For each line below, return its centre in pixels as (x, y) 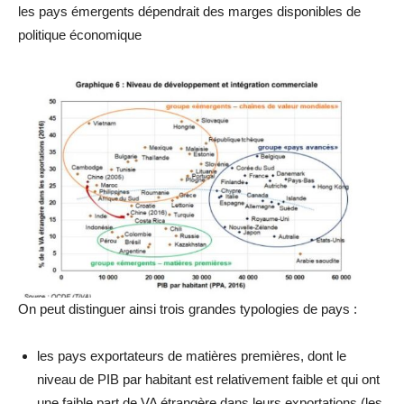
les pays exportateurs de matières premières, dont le (192, 356)
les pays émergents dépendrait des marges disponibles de (189, 12)
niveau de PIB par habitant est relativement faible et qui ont (208, 380)
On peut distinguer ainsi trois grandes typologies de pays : (188, 309)
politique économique (80, 35)
